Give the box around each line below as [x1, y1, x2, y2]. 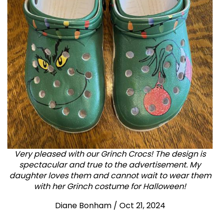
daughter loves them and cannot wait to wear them [9, 169, 211, 181]
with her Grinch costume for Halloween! [34, 180, 186, 192]
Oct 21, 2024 [119, 199, 165, 211]
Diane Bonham [55, 199, 111, 211]
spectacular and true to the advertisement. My [19, 159, 201, 170]
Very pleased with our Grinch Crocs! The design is [14, 148, 206, 160]
